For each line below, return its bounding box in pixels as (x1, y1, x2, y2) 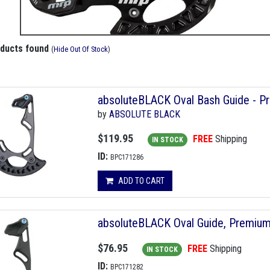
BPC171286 (110, 153, 143, 162)
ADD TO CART (118, 176, 165, 186)
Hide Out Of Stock (54, 45, 108, 54)
